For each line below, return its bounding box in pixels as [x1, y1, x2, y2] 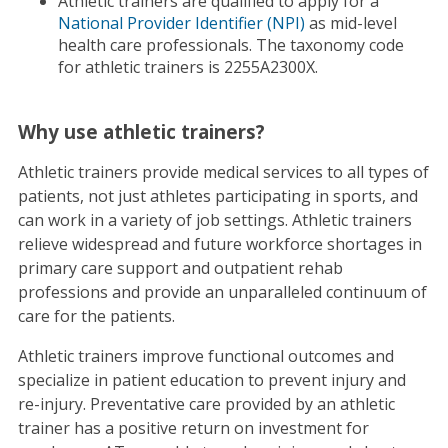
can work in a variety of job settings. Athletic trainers [17, 208, 412, 231]
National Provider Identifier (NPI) [57, 12, 305, 35]
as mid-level [304, 12, 397, 35]
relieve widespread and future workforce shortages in [17, 232, 422, 255]
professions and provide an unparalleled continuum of [17, 280, 427, 303]
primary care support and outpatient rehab [17, 256, 343, 279]
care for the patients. [17, 304, 175, 327]
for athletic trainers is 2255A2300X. [57, 56, 322, 79]
